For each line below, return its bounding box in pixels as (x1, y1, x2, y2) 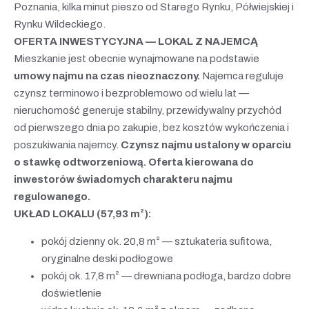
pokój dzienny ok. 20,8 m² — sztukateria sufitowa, (41, 235, 272, 247)
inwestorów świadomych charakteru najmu (14, 173, 232, 185)
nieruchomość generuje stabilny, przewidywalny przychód (14, 104, 281, 116)
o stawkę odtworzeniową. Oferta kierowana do (14, 156, 254, 168)
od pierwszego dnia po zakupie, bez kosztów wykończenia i (14, 121, 289, 133)
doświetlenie (41, 287, 101, 299)
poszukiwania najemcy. (14, 139, 119, 150)
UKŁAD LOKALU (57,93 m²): (14, 208, 152, 219)
